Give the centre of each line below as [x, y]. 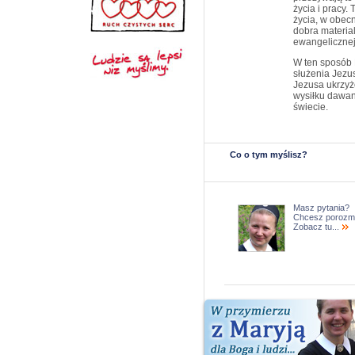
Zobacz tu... [317, 227]
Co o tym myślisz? [269, 155]
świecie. [311, 107]
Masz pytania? [321, 208]
